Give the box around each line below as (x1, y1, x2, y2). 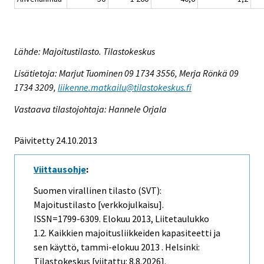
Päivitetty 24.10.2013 (14, 134, 97, 146)
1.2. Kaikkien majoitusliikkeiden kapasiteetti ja (34, 227, 220, 239)
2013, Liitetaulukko (130, 213, 209, 225)
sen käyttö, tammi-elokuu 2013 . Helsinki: (34, 241, 200, 253)
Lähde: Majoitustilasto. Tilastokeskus (14, 45, 155, 58)
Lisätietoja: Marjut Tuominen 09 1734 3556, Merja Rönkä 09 (14, 67, 239, 79)
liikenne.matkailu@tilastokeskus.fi (58, 81, 192, 93)
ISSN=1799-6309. (34, 213, 103, 225)
